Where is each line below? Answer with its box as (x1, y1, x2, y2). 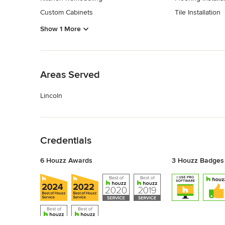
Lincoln (40, 91, 62, 100)
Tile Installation (174, 8, 220, 17)
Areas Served (40, 69, 100, 81)
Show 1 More (40, 25, 81, 34)
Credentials (40, 135, 91, 147)
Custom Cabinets (40, 8, 93, 17)
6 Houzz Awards (40, 156, 92, 165)
